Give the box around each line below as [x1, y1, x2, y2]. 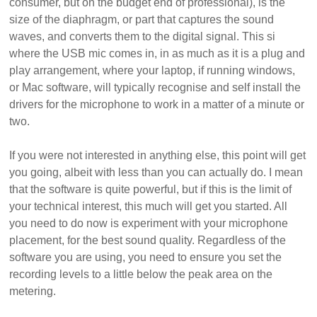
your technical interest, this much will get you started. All [9, 200, 288, 213]
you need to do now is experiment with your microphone [9, 217, 289, 230]
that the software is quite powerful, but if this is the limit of [9, 183, 292, 196]
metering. [9, 285, 57, 298]
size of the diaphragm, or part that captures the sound [9, 13, 275, 26]
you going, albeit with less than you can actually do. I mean [9, 166, 304, 179]
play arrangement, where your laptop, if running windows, [9, 64, 296, 77]
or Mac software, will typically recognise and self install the [9, 81, 301, 94]
